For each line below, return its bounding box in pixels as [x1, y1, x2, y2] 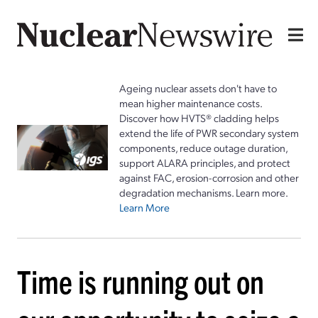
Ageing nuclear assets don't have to [119, 80, 277, 95]
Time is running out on [17, 261, 264, 300]
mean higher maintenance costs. [119, 95, 262, 110]
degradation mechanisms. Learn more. [119, 185, 288, 199]
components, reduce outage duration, [119, 140, 287, 155]
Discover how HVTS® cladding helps [119, 110, 279, 125]
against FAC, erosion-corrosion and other [119, 170, 299, 185]
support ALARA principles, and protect [119, 155, 290, 170]
